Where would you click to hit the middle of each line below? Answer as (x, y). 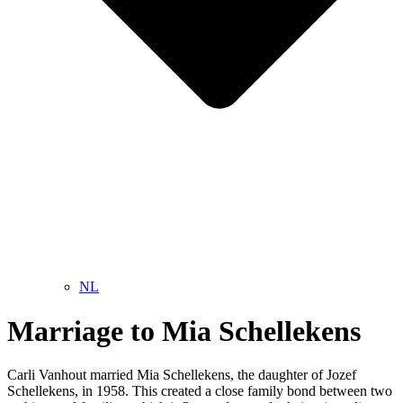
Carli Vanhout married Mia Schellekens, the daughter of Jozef (182, 375)
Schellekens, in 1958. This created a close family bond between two (200, 391)
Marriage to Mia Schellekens (184, 331)
